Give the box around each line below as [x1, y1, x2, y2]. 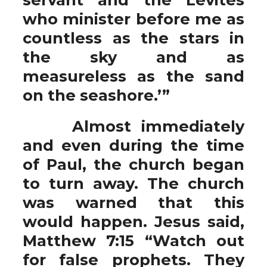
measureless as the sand [23, 67, 244, 85]
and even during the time [23, 136, 244, 154]
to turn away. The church [23, 174, 244, 193]
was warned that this [23, 193, 244, 212]
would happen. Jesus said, [23, 212, 244, 231]
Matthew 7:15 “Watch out [23, 231, 244, 250]
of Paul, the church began [23, 155, 244, 173]
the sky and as [23, 48, 244, 66]
